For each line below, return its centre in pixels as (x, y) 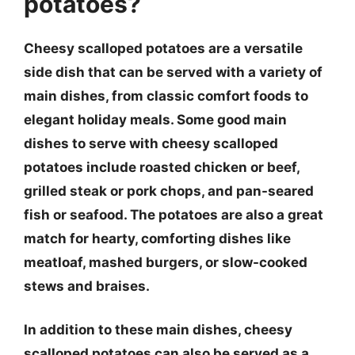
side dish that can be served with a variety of (173, 72)
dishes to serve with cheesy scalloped (151, 143)
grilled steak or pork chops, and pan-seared (169, 191)
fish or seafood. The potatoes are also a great (174, 214)
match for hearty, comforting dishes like (157, 238)
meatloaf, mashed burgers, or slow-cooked (166, 262)
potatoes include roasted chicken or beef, (162, 167)
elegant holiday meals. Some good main (155, 119)
